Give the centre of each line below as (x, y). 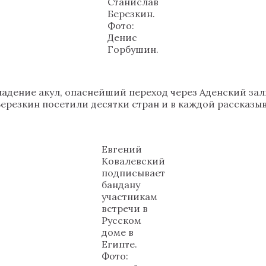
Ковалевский (133, 161)
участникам (129, 196)
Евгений (121, 149)
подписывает (133, 172)
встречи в (124, 208)
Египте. (119, 244)
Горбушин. (133, 49)
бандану (121, 184)
